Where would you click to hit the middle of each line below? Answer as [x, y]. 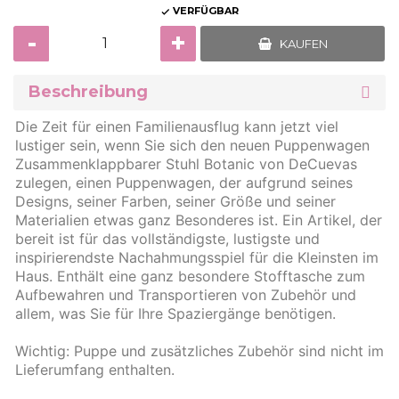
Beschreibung [88, 92]
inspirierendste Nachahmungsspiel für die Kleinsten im [197, 257]
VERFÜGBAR [204, 11]
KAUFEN [303, 43]
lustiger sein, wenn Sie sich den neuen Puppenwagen [192, 145]
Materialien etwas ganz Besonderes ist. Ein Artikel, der [199, 220]
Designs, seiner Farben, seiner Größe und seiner [175, 201]
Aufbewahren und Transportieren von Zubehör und [186, 294]
